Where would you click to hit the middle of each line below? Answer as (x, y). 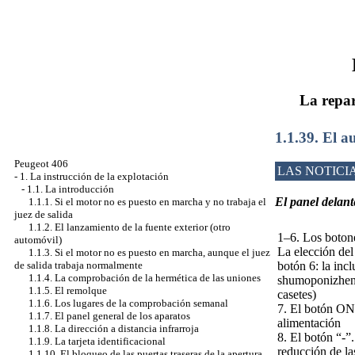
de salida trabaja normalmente (78, 265)
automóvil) (38, 240)
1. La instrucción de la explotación (94, 176)
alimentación (309, 323)
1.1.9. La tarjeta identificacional (97, 341)
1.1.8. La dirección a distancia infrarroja (114, 328)
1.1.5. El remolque (68, 290)
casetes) (297, 294)
